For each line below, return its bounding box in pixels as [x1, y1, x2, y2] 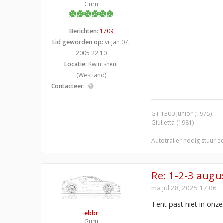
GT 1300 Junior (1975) [151, 109, 212, 118]
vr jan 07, [103, 37, 130, 46]
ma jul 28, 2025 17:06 [151, 183, 217, 192]
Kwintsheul [87, 59, 118, 68]
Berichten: [69, 26, 98, 35]
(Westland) [76, 70, 106, 79]
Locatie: [64, 59, 87, 68]
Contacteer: [51, 81, 85, 90]
